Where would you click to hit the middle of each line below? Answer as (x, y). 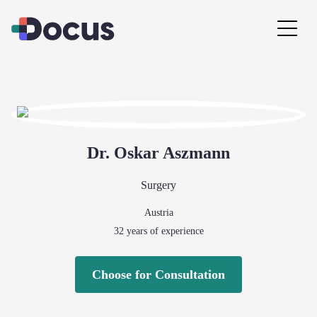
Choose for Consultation (158, 275)
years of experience (163, 231)
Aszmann (196, 153)
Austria (158, 213)
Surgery (158, 185)
